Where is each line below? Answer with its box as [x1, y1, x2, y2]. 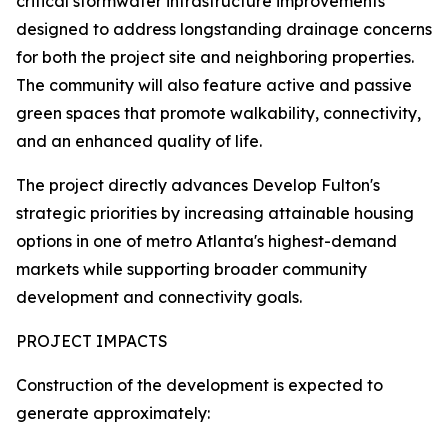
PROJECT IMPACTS [16, 331, 168, 352]
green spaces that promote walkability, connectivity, [16, 103, 421, 124]
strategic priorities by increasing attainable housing [16, 203, 414, 224]
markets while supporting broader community [16, 259, 367, 280]
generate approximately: [16, 403, 210, 424]
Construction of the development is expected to [16, 375, 383, 396]
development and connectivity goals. [16, 287, 302, 308]
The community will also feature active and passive [16, 75, 412, 96]
